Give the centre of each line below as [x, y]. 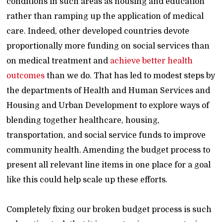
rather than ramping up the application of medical [105, 16]
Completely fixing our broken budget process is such [109, 210]
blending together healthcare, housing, [83, 120]
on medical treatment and [58, 61]
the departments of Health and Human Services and [109, 91]
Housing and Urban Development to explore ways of [108, 106]
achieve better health [152, 61]
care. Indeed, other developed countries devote [98, 31]
